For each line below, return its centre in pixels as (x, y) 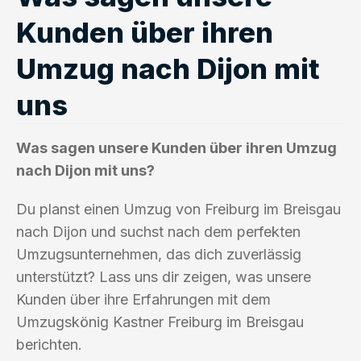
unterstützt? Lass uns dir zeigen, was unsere (164, 276)
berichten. (49, 344)
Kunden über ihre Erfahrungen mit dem (143, 299)
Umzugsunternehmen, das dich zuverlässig (159, 254)
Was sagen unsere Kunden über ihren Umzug (176, 147)
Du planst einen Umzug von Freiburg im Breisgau (178, 209)
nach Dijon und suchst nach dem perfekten (158, 231)
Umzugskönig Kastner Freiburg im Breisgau (160, 322)
